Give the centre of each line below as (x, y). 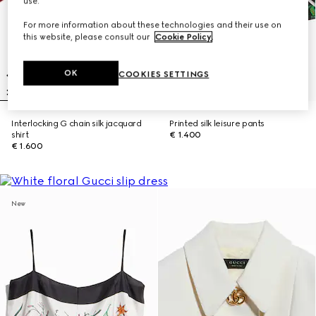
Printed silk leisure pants (217, 123)
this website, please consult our (88, 37)
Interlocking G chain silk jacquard (77, 123)
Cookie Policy (184, 37)
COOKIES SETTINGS (164, 74)
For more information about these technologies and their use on (153, 25)
